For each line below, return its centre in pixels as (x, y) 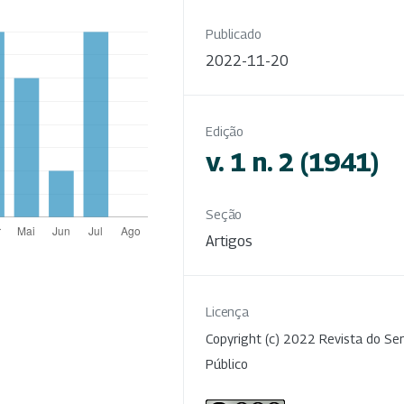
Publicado (234, 33)
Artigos (229, 241)
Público (227, 363)
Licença (228, 311)
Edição (225, 131)
